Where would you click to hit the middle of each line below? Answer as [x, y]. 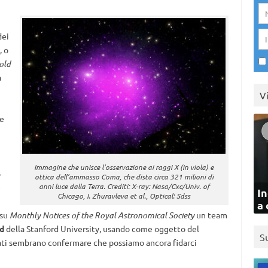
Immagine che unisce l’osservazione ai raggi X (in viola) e [124, 167]
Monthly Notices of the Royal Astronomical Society [102, 215]
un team [211, 215]
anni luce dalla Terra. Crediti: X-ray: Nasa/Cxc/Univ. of [124, 186]
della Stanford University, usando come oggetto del [101, 229]
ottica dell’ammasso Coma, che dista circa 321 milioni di [124, 176]
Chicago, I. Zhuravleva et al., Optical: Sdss [124, 196]
